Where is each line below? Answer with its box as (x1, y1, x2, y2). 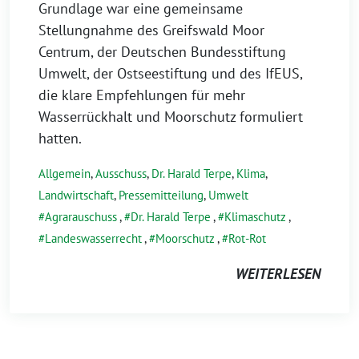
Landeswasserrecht (45, 231, 142, 247)
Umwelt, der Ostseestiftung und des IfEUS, (38, 64, 302, 83)
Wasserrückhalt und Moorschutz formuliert (38, 107, 303, 127)
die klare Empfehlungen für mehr (38, 86, 245, 105)
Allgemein (38, 166, 91, 182)
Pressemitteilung (119, 188, 204, 204)
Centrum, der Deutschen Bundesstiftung (38, 42, 286, 62)
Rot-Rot (228, 231, 266, 247)
